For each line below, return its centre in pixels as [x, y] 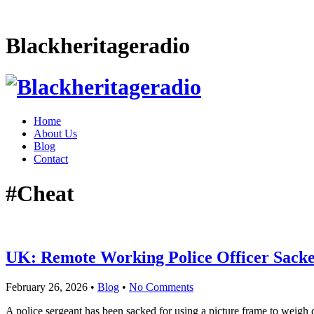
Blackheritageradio [98, 46]
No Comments [161, 287]
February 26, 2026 [47, 287]
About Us [55, 134]
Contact [51, 159]
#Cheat [40, 193]
